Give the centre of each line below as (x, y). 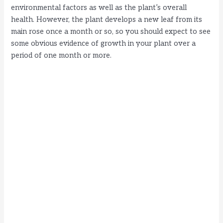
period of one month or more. (61, 55)
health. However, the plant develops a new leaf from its (107, 19)
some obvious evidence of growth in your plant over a (104, 43)
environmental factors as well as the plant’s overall (99, 7)
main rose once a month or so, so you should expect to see (111, 31)
